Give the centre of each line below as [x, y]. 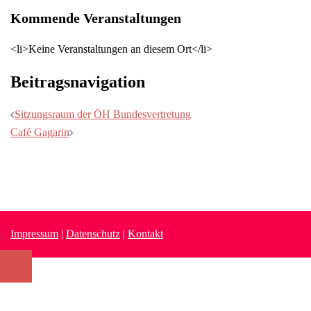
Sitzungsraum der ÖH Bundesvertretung [103, 115]
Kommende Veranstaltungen [96, 18]
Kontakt [145, 234]
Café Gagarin [40, 133]
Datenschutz [93, 234]
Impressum [34, 234]
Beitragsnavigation [78, 82]
